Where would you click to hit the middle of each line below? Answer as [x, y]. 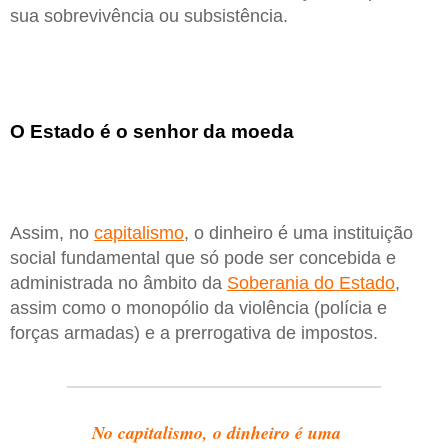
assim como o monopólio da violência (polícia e [198, 308]
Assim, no [52, 233]
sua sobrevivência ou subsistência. [149, 16]
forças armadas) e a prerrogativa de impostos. [194, 333]
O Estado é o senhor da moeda [152, 131]
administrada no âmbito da [118, 283]
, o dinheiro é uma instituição [298, 233]
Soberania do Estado [311, 283]
